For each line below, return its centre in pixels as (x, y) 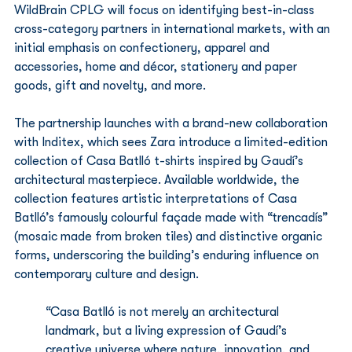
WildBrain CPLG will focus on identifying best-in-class (166, 10)
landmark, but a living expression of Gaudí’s (168, 331)
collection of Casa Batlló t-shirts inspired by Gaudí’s (160, 161)
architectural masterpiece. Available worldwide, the (158, 180)
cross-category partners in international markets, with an (174, 29)
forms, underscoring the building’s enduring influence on (168, 255)
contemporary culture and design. (106, 274)
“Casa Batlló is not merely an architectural (164, 312)
